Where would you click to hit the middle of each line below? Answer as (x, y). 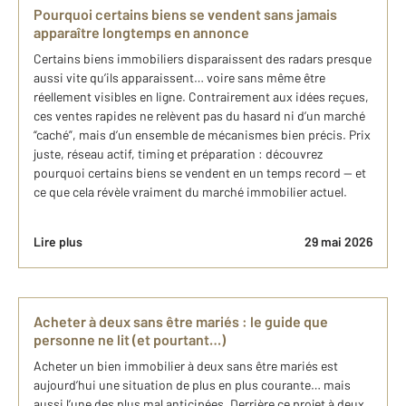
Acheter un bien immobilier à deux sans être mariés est (186, 366)
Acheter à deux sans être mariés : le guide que (181, 322)
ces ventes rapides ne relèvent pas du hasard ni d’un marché (199, 116)
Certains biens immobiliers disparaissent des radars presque (203, 59)
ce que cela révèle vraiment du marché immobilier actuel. (190, 192)
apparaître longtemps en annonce (141, 33)
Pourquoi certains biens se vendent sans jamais (185, 14)
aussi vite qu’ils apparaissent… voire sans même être (179, 78)
